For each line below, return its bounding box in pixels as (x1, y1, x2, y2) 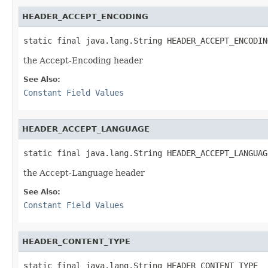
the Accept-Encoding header (23, 55, 143, 65)
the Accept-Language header (23, 167, 145, 178)
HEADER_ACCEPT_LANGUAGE (22, 124, 150, 133)
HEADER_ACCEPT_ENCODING (22, 11, 148, 21)
